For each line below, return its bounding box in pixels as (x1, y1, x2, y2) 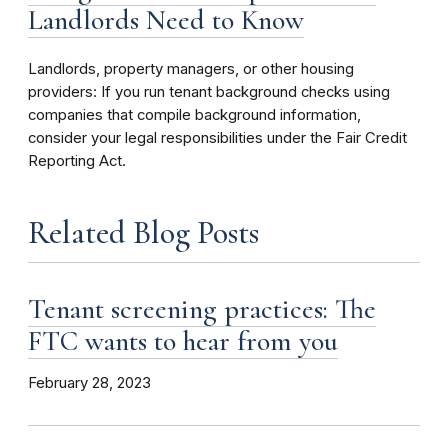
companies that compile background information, (28, 106, 361, 125)
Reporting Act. (28, 152, 126, 171)
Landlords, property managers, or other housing (28, 60, 354, 79)
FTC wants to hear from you (28, 324, 338, 359)
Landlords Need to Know (28, 3, 304, 38)
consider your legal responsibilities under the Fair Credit (28, 129, 407, 148)
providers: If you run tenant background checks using (28, 83, 390, 102)
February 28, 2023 (28, 374, 151, 393)
